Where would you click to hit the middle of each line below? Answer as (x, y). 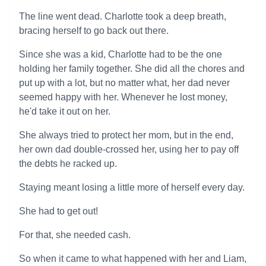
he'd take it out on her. (65, 111)
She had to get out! (58, 211)
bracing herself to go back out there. (94, 31)
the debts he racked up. (68, 164)
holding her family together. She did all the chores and (132, 69)
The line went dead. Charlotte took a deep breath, (123, 16)
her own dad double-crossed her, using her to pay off (129, 149)
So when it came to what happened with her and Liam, (133, 259)
